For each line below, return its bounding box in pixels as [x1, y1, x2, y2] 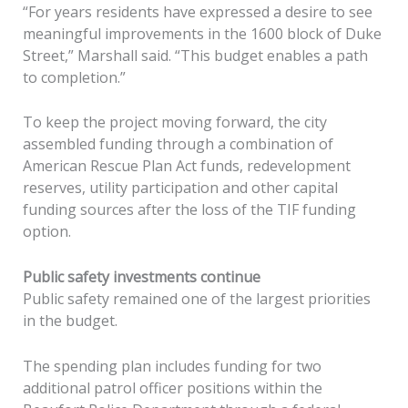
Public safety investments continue [22, 267, 260, 287]
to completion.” [22, 66, 126, 87]
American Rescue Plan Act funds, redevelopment [22, 156, 351, 177]
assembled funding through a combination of [22, 134, 333, 155]
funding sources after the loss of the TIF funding [22, 199, 356, 220]
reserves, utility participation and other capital [22, 178, 338, 199]
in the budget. [22, 311, 117, 331]
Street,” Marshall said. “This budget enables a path [22, 45, 368, 66]
